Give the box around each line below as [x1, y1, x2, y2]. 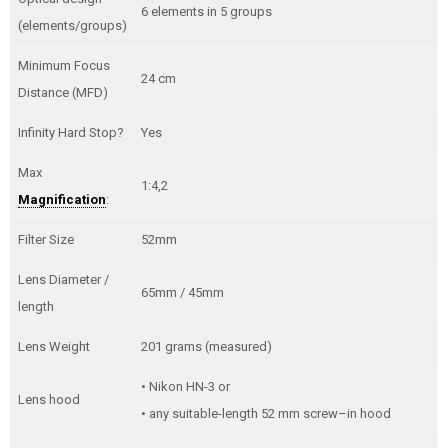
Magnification [17, 192, 106, 207]
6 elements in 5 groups [140, 4, 272, 19]
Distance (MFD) [17, 85, 108, 100]
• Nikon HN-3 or [140, 379, 230, 394]
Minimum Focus [17, 58, 110, 73]
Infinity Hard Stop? [17, 125, 124, 140]
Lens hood [17, 392, 80, 407]
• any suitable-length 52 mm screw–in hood [140, 406, 391, 421]
